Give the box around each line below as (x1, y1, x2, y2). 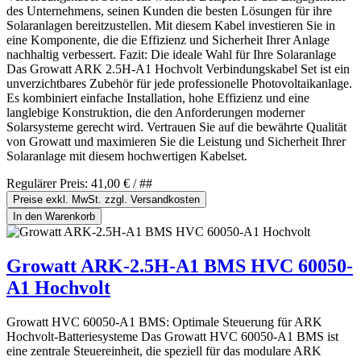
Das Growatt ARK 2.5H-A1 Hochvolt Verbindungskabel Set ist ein (6, 62, 350, 77)
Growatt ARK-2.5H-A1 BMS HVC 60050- (6, 255, 353, 277)
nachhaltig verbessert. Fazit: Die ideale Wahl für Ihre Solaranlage (6, 48, 336, 62)
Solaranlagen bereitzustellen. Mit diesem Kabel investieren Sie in (6, 19, 335, 33)
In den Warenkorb (13, 210, 95, 223)
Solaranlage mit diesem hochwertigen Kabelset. (6, 149, 247, 164)
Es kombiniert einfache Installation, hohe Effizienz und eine (6, 91, 309, 106)
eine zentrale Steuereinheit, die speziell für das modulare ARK (6, 344, 322, 359)
